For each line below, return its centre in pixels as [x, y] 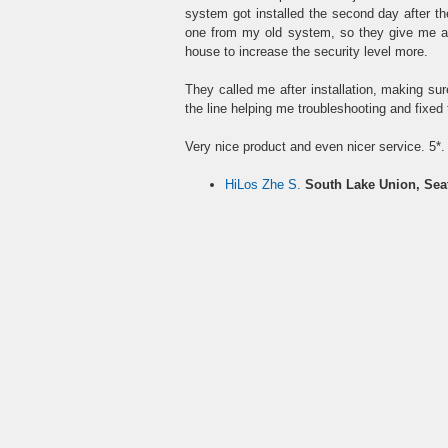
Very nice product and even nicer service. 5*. [315, 146]
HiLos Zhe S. [263, 184]
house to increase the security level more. [306, 51]
